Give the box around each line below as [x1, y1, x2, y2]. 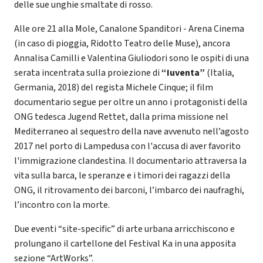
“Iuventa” [161, 66, 205, 79]
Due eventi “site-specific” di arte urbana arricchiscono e [14, 222, 235, 235]
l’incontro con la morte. [14, 198, 110, 211]
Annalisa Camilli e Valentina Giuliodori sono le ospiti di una [14, 51, 249, 65]
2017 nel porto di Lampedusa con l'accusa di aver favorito [14, 139, 241, 153]
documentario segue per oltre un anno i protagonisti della [14, 95, 247, 109]
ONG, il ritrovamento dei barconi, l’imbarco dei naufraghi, [14, 183, 244, 197]
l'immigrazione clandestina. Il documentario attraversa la [14, 154, 247, 167]
